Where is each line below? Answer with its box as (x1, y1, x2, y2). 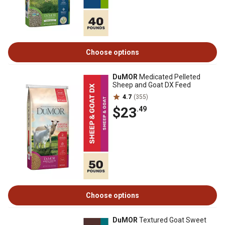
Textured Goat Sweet (138, 216, 206, 224)
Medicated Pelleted (138, 73, 200, 81)
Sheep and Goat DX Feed (113, 81, 191, 89)
